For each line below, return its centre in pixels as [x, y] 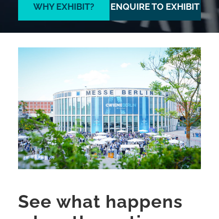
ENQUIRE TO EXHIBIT [155, 6]
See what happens [101, 201]
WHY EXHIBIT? [64, 6]
